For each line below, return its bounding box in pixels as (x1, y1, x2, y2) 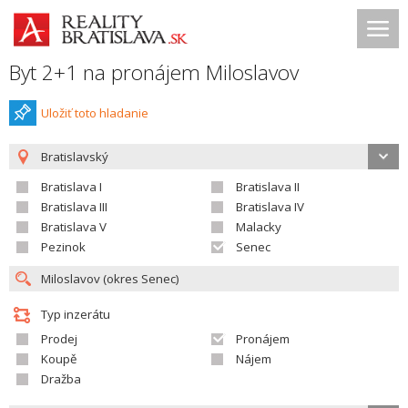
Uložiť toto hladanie (41, 105, 148, 121)
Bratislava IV (236, 199, 304, 215)
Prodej (41, 331, 77, 347)
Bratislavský (41, 148, 108, 165)
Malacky (236, 219, 281, 235)
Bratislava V (41, 219, 107, 235)
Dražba (41, 371, 81, 387)
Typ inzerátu (41, 306, 110, 322)
